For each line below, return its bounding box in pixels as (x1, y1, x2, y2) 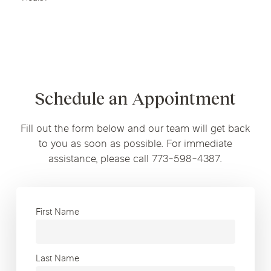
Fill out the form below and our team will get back (20, 122, 250, 137)
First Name (36, 206, 80, 220)
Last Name (36, 253, 80, 266)
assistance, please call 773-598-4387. (48, 152, 223, 168)
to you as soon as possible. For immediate (38, 137, 232, 152)
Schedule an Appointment (34, 89, 237, 108)
